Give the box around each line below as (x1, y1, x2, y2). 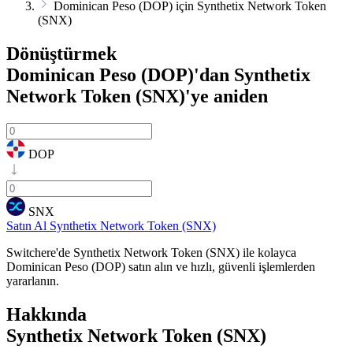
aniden (209, 85, 268, 106)
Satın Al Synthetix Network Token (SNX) (6, 218, 216, 232)
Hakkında (6, 303, 87, 325)
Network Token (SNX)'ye (6, 85, 209, 106)
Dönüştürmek (6, 43, 117, 64)
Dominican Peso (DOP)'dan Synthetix (6, 64, 310, 85)
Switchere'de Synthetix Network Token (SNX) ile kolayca (6, 245, 296, 259)
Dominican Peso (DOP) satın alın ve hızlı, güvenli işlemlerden (6, 259, 315, 273)
